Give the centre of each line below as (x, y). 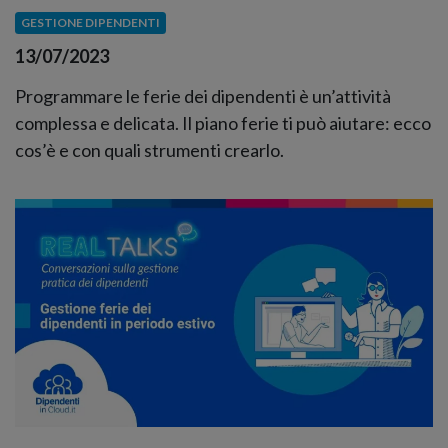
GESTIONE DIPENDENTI (90, 23)
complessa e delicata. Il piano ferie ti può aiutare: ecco (223, 122)
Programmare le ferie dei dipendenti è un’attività (203, 95)
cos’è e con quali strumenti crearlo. (149, 149)
